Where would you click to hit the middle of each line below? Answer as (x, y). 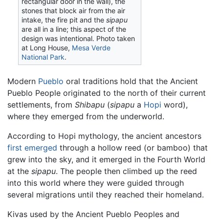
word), (175, 104)
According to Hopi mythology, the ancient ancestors (104, 136)
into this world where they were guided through (96, 183)
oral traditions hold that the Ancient (131, 81)
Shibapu (90, 104)
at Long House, (47, 47)
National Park (43, 57)
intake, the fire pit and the (64, 20)
